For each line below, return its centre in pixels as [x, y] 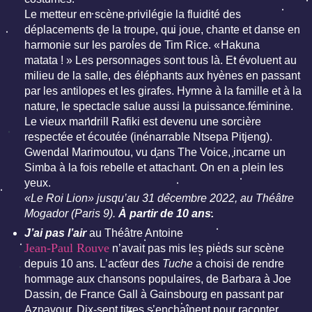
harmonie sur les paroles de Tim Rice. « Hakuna [142, 45]
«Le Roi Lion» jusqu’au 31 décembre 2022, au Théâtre [159, 198]
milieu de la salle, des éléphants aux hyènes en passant [162, 76]
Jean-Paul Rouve [67, 248]
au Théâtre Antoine [136, 233]
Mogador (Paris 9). [71, 214]
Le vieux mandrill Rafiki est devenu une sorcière [143, 122]
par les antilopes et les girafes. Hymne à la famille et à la [163, 91]
